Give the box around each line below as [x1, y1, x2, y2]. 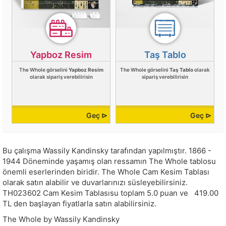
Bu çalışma [3, 146, 43, 156]
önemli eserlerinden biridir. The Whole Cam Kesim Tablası [3, 167, 209, 177]
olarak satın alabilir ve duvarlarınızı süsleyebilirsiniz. [3, 178, 188, 188]
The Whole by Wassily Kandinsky [3, 214, 120, 224]
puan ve [160, 188, 190, 198]
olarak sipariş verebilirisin [29, 74, 93, 80]
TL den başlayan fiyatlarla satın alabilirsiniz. [3, 199, 156, 209]
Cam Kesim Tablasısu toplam [41, 188, 147, 198]
